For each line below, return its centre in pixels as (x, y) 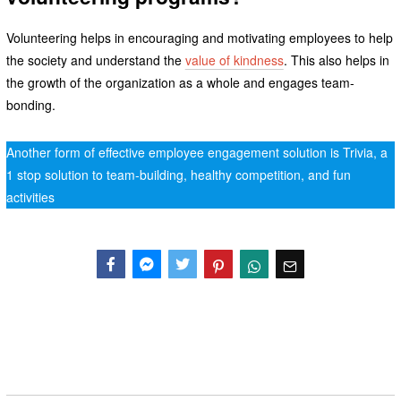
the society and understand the (95, 60)
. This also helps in (336, 60)
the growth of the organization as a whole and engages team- (180, 83)
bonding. (30, 105)
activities (30, 197)
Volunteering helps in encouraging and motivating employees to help (199, 38)
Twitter (184, 294)
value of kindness (234, 60)
